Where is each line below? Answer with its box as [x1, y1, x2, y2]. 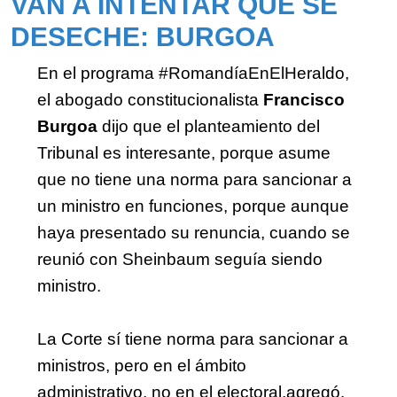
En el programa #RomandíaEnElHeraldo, [37, 63, 349, 82]
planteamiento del [184, 116, 320, 136]
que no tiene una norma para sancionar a [37, 169, 352, 189]
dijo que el [102, 116, 184, 136]
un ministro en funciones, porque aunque [37, 196, 349, 215]
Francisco [263, 90, 345, 109]
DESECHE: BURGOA [11, 21, 275, 51]
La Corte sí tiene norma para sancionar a [37, 329, 348, 348]
